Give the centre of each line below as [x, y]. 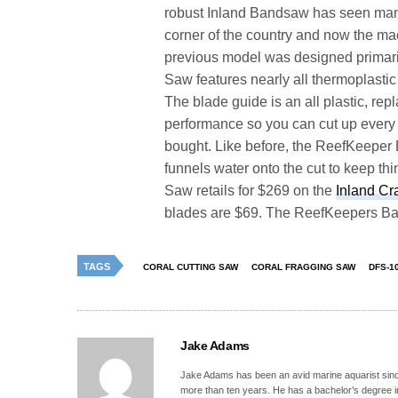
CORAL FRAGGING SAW [303, 267]
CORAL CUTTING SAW [191, 267]
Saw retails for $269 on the [251, 190]
